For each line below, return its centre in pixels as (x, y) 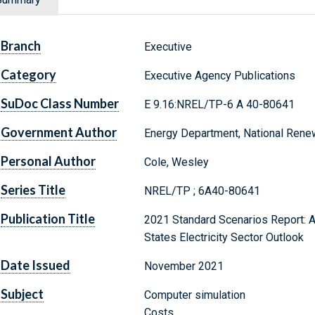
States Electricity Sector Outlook (224, 238)
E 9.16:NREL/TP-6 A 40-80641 (219, 105)
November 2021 (184, 266)
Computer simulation (194, 295)
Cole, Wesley (176, 162)
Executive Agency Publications (219, 76)
